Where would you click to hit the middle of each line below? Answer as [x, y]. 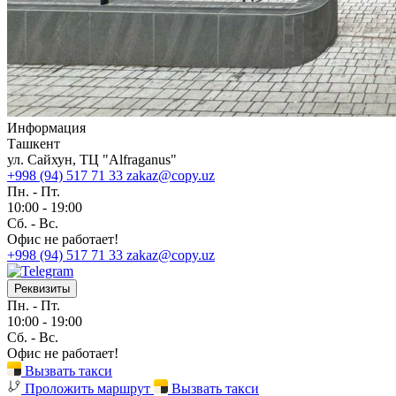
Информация [46, 127]
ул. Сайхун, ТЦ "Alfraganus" [92, 159]
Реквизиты [42, 288]
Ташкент [34, 143]
